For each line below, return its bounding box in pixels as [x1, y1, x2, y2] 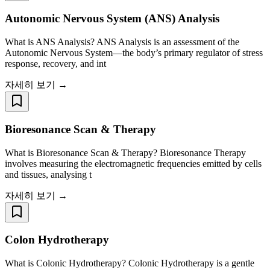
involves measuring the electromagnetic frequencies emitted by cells [5, 158, 262, 169]
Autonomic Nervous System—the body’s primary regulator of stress [5, 48, 263, 58]
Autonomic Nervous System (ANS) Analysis [5, 12, 219, 25]
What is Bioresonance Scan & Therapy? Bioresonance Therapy [5, 147, 246, 158]
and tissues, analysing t [5, 169, 92, 180]
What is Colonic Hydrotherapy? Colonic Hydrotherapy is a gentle [5, 258, 254, 269]
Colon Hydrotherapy [5, 233, 109, 246]
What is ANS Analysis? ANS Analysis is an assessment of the [5, 37, 239, 48]
